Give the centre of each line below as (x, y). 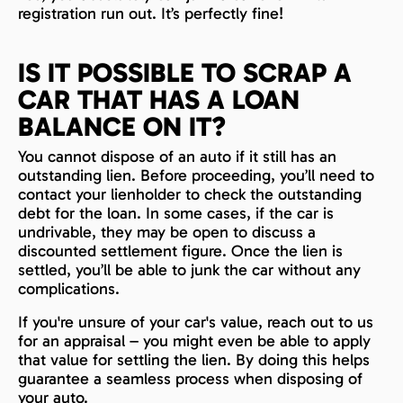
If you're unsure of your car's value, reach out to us (196, 322)
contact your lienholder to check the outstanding (190, 194)
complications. (69, 288)
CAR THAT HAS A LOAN (159, 99)
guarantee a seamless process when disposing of (190, 378)
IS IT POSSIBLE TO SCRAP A (185, 72)
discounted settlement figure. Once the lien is (180, 251)
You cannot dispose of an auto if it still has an (177, 156)
